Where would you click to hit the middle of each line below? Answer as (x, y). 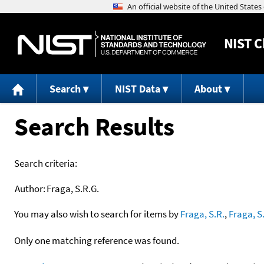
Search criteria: (46, 163)
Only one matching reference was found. (97, 240)
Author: (30, 188)
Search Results (94, 126)
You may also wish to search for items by (97, 214)
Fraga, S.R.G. (73, 188)
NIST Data (137, 89)
